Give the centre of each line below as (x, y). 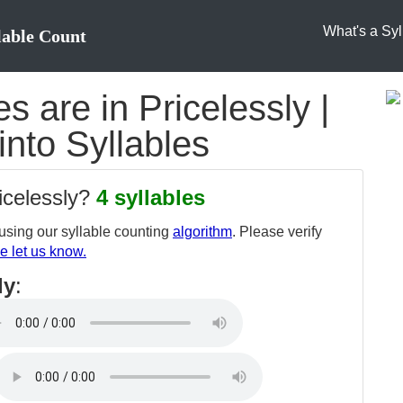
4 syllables (151, 197)
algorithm (202, 232)
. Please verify (277, 232)
